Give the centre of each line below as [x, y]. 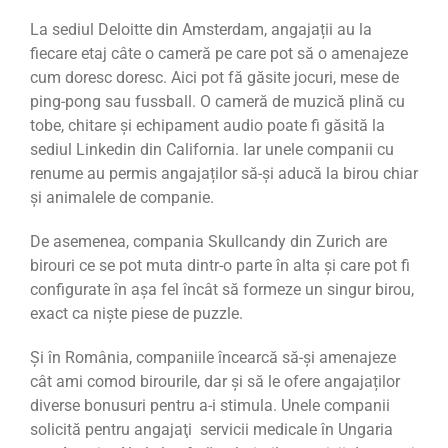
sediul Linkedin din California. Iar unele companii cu [212, 149]
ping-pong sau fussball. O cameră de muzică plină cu [217, 101]
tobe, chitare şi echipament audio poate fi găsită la [207, 125]
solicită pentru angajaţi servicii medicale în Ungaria [211, 429]
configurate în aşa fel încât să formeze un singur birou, [222, 289]
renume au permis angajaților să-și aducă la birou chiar [224, 173]
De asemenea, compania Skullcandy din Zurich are [208, 241]
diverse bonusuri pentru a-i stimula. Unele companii [210, 405]
